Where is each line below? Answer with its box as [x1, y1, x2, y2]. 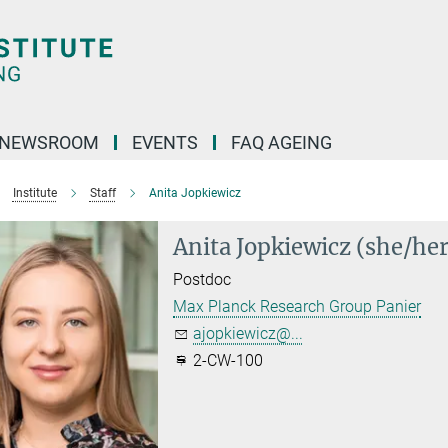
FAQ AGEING [231, 132, 336, 153]
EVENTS [132, 132, 198, 153]
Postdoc [173, 270, 232, 289]
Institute [12, 186, 57, 200]
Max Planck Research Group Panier [173, 297, 422, 316]
